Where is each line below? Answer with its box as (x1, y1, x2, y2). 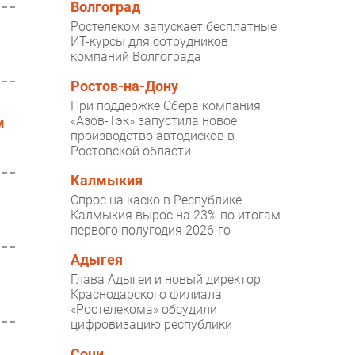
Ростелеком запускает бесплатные (71, 19, 277, 35)
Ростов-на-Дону (71, 78, 179, 95)
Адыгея (71, 252, 124, 269)
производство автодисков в (71, 128, 235, 144)
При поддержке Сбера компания (71, 98, 261, 114)
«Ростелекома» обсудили (71, 302, 218, 318)
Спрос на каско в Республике (71, 193, 242, 208)
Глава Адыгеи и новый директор (71, 272, 261, 288)
